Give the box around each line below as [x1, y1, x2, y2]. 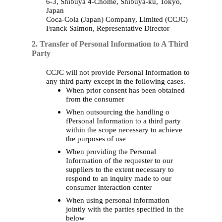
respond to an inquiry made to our [66, 174, 171, 182]
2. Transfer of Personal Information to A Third [32, 39, 188, 48]
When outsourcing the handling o [66, 108, 169, 116]
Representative [97, 24, 142, 32]
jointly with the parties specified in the [66, 205, 184, 213]
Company [106, 15, 135, 23]
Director [144, 24, 169, 32]
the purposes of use [66, 134, 126, 143]
